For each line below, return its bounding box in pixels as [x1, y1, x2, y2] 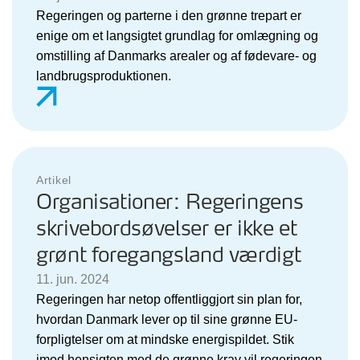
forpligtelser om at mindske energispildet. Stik [36, 332, 294, 346]
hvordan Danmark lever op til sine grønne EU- [36, 312, 297, 326]
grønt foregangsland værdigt [36, 240, 301, 271]
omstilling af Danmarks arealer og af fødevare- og [36, 48, 317, 63]
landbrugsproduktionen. [36, 68, 171, 83]
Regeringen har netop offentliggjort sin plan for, [36, 292, 302, 306]
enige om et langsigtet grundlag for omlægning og [36, 28, 318, 43]
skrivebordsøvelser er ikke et [36, 214, 297, 244]
